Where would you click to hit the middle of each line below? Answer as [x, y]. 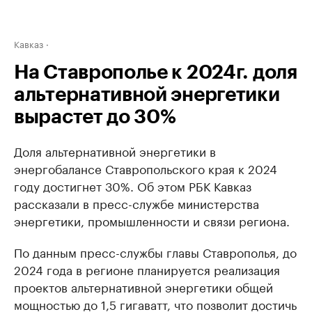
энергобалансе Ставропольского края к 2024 [146, 168]
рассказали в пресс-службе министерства [136, 203]
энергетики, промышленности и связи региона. [152, 220]
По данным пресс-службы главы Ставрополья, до [155, 251]
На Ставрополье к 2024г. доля [156, 72]
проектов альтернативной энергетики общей [143, 286]
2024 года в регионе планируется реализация [147, 269]
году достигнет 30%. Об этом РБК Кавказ [133, 185]
